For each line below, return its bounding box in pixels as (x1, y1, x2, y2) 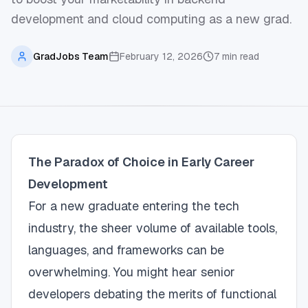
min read (219, 50, 259, 63)
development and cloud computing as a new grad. (11, 11, 291, 27)
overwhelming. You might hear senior (28, 264, 235, 280)
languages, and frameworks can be (28, 242, 224, 258)
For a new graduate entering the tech (28, 198, 239, 214)
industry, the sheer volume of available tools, (28, 220, 277, 236)
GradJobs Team (33, 50, 109, 63)
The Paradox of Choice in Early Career (28, 154, 254, 170)
